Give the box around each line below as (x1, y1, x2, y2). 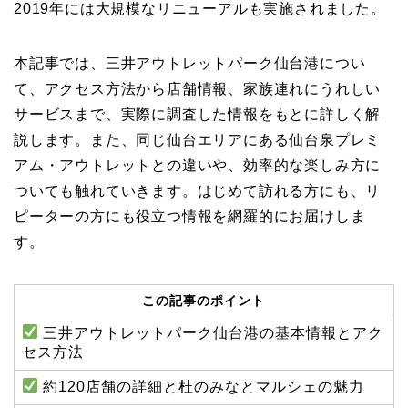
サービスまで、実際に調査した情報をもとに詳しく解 (14, 106, 382, 122)
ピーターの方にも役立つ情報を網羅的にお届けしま (14, 208, 366, 224)
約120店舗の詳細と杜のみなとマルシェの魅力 (38, 378, 365, 394)
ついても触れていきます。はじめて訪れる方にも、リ (14, 182, 382, 199)
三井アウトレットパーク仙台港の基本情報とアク (38, 324, 384, 341)
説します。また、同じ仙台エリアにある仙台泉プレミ (14, 131, 382, 148)
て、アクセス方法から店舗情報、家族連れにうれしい (14, 80, 382, 97)
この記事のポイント (142, 292, 265, 308)
